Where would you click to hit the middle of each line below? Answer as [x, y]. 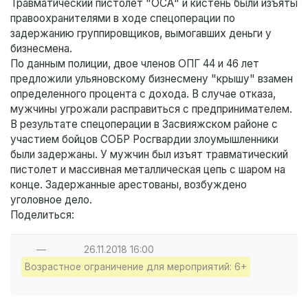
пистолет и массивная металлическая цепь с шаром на [148, 169]
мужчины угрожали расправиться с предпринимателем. [151, 109]
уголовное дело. [51, 199]
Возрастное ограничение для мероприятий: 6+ [136, 266]
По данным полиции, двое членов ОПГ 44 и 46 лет [135, 63]
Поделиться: [42, 214]
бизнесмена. [41, 48]
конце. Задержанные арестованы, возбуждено [129, 184]
